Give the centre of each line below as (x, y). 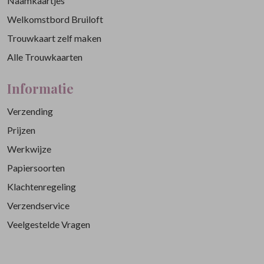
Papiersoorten (36, 168)
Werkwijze (29, 149)
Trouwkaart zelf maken (54, 38)
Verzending (30, 111)
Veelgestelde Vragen (49, 225)
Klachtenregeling (42, 187)
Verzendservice (38, 206)
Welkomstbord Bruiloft (55, 19)
